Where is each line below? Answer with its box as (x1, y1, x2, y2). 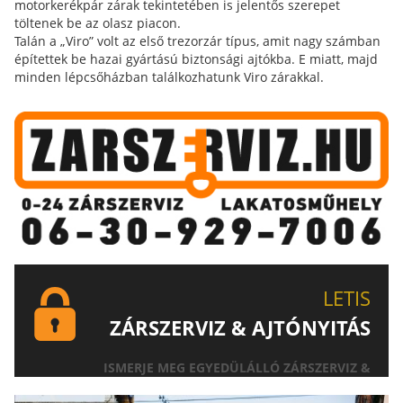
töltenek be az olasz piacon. (14, 14, 181, 31)
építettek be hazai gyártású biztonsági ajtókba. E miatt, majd (14, 50, 378, 67)
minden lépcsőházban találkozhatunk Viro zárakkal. (14, 68, 324, 85)
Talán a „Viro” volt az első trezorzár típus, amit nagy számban (14, 32, 381, 49)
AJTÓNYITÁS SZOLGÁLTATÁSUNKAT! (148, 376, 371, 394)
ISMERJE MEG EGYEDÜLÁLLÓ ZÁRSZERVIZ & (103, 358, 371, 376)
